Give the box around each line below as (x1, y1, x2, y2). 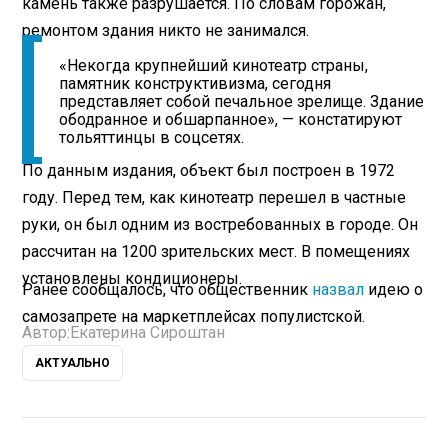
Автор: (22, 323, 71, 343)
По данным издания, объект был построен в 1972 (22, 160, 396, 180)
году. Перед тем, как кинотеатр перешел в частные (22, 187, 407, 207)
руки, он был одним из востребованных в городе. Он (22, 214, 419, 234)
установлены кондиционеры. (22, 268, 243, 288)
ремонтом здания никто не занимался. (22, 20, 310, 40)
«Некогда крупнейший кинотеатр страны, (59, 56, 369, 76)
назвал (312, 279, 365, 299)
